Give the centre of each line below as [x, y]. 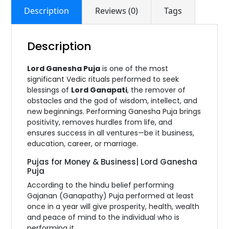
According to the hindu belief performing [101, 185]
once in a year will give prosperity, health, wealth [113, 207]
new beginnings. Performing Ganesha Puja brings [114, 112]
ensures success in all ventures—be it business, [111, 133]
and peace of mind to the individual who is [104, 217]
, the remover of [157, 90]
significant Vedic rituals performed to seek [103, 79]
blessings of [49, 90]
